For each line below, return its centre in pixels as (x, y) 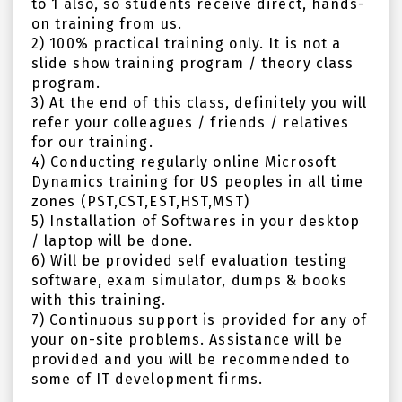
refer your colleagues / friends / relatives (191, 122)
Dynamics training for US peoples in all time (198, 182)
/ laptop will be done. (113, 241)
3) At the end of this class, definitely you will (199, 103)
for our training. (92, 142)
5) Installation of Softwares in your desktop (196, 221)
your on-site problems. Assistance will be (188, 340)
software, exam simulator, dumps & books (189, 280)
